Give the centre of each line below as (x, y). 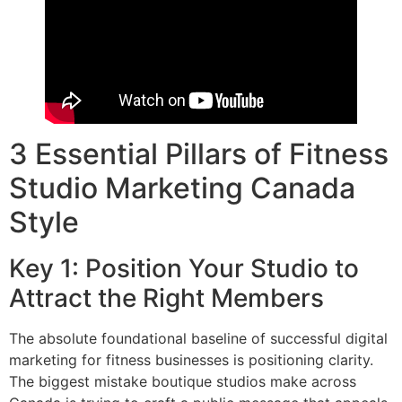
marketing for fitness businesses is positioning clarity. (191, 360)
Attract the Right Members (166, 298)
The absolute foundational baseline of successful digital (198, 339)
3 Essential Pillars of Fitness (199, 154)
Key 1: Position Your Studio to (184, 269)
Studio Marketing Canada (182, 188)
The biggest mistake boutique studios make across (183, 382)
